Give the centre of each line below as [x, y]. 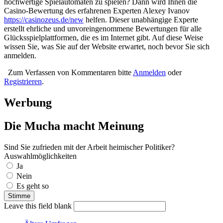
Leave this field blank [39, 206]
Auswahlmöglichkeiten [40, 156]
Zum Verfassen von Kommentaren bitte [70, 73]
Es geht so [33, 186]
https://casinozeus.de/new [44, 20]
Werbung [28, 103]
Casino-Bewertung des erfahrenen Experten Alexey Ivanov [97, 11]
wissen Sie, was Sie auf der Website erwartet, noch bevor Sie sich [107, 47]
